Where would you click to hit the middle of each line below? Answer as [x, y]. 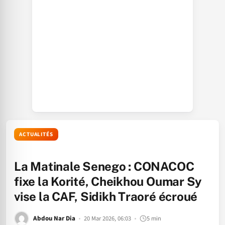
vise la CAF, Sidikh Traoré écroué [106, 196]
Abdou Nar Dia [54, 218]
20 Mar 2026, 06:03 [107, 218]
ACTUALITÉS [36, 134]
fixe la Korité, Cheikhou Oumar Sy [108, 181]
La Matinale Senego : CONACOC [104, 166]
